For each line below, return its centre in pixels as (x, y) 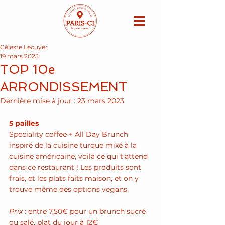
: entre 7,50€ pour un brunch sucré (85, 211)
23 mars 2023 (101, 101)
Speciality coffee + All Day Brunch (70, 134)
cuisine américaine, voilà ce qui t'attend (79, 156)
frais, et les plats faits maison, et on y (75, 178)
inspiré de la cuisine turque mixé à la (74, 145)
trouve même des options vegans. (69, 189)
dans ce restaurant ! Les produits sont (76, 167)
